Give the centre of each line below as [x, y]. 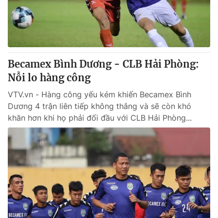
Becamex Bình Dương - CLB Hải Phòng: [103, 64]
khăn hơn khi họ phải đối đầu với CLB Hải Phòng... [100, 118]
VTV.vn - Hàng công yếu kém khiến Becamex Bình [100, 94]
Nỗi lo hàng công [49, 78]
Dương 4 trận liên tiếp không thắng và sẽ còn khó [100, 106]
